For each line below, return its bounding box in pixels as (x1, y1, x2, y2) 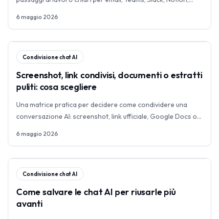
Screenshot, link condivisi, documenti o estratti (16, 69, 202, 81)
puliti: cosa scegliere (16, 81, 97, 92)
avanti (16, 198, 43, 209)
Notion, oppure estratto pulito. (16, 124, 109, 132)
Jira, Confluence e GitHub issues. (16, 7, 116, 16)
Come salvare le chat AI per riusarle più (16, 186, 176, 197)
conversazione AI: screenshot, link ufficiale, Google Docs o (16, 112, 197, 121)
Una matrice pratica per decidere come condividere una (16, 100, 187, 109)
